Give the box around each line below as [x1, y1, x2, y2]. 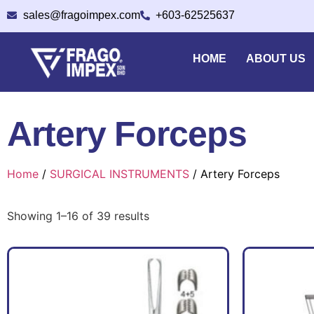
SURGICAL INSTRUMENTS [50, 167, 189, 182]
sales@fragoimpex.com [22, 9, 140, 21]
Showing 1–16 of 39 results [7, 209, 149, 224]
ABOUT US [246, 53, 306, 64]
